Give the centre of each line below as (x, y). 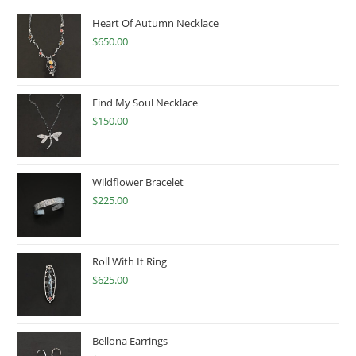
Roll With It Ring (130, 261)
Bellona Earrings (130, 341)
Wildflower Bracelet (138, 182)
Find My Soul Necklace (145, 103)
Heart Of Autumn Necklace (156, 23)
